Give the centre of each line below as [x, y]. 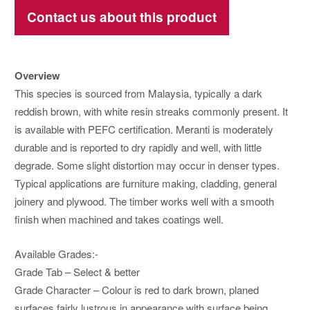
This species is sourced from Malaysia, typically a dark [138, 93]
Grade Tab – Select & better [77, 272]
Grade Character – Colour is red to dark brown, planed [137, 290]
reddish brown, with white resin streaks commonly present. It [151, 111]
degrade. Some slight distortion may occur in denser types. [147, 165]
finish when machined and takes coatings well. [119, 219]
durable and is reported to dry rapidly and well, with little [138, 147]
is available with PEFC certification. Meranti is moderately [144, 129]
